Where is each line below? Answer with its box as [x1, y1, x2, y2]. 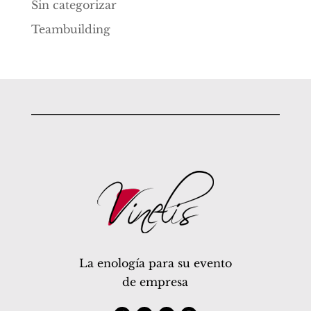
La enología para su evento [78, 256, 232, 271]
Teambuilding [31, 22, 110, 37]
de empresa [122, 275, 189, 289]
